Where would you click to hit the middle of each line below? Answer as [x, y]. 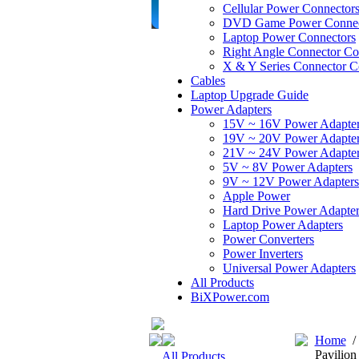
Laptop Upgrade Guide [250, 95]
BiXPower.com [230, 297]
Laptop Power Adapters [283, 225]
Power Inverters [263, 254]
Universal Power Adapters [289, 268]
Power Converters [268, 239]
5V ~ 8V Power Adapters [288, 167]
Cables [208, 81]
